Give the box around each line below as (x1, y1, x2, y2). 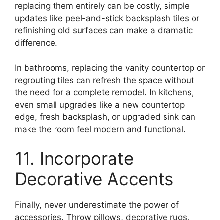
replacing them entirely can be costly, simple (15, 1, 190, 11)
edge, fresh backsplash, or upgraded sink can (15, 111, 195, 122)
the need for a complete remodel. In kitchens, (15, 87, 194, 97)
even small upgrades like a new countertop (15, 99, 185, 110)
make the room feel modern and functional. (15, 124, 186, 134)
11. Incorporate (15, 148, 134, 169)
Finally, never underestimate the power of (15, 200, 179, 210)
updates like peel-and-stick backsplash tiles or (15, 13, 199, 24)
